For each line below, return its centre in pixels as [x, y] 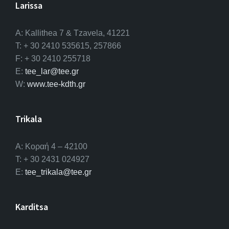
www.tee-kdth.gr [56, 84]
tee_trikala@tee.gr [58, 172]
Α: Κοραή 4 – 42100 [51, 147]
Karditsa [32, 207]
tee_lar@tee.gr [52, 72]
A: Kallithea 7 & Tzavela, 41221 [73, 33]
